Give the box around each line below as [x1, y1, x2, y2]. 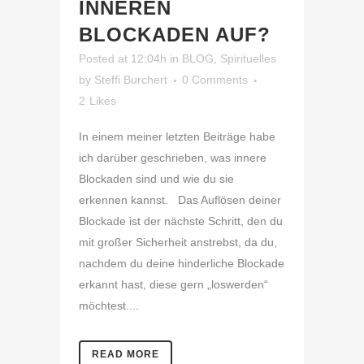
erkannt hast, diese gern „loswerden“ [79, 278, 268, 292]
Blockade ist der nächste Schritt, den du [79, 214, 283, 228]
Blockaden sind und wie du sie [79, 172, 234, 186]
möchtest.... [79, 299, 139, 313]
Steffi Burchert [94, 73, 167, 87]
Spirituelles [220, 52, 276, 66]
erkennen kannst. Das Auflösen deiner [79, 193, 281, 207]
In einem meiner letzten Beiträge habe [79, 130, 275, 144]
